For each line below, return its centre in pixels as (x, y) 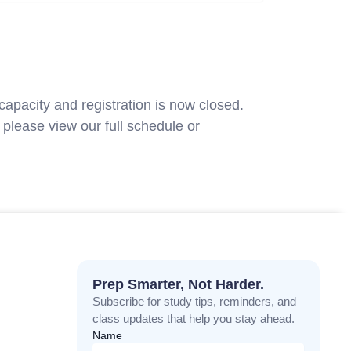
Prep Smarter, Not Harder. (178, 285)
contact (227, 127)
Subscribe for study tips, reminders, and (194, 302)
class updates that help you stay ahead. (193, 319)
